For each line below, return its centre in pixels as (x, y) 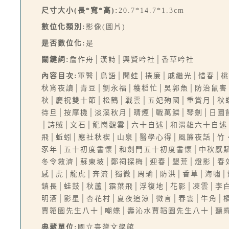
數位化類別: (64, 27)
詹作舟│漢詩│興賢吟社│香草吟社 (132, 60)
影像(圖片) (106, 27)
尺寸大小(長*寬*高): (80, 10)
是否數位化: (64, 43)
